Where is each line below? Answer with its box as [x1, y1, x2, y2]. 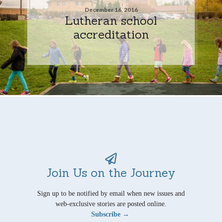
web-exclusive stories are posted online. [55, 200, 166, 208]
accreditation [73, 26, 149, 42]
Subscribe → [91, 210, 129, 218]
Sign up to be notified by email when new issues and [37, 189, 185, 197]
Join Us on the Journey [47, 165, 175, 180]
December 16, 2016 [84, 5, 138, 13]
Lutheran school [65, 12, 157, 28]
